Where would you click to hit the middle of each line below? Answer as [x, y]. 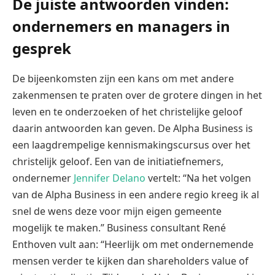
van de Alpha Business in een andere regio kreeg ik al [136, 194]
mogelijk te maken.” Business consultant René [119, 227]
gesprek [42, 48]
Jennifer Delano [110, 178]
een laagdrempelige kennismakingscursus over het [131, 145]
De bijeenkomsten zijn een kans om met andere [123, 78]
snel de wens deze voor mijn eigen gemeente [117, 211]
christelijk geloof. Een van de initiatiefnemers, [118, 161]
